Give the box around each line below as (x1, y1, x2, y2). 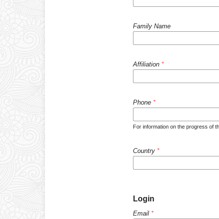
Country (133, 147, 157, 154)
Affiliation (133, 60, 161, 68)
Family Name (133, 22, 171, 30)
